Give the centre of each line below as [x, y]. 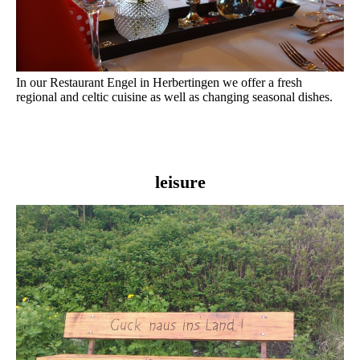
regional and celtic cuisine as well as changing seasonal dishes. [174, 96]
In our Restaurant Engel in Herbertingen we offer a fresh [159, 82]
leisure [180, 182]
